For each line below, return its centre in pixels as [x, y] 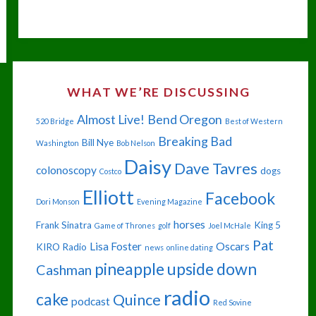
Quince [136, 300]
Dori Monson [57, 202]
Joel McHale [229, 226]
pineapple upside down [175, 269]
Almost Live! [110, 120]
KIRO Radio [61, 247]
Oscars [232, 247]
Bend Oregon [184, 120]
